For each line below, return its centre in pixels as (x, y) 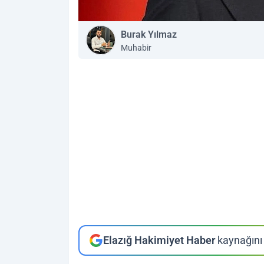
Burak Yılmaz (149, 34)
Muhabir (136, 48)
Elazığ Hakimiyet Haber (159, 240)
